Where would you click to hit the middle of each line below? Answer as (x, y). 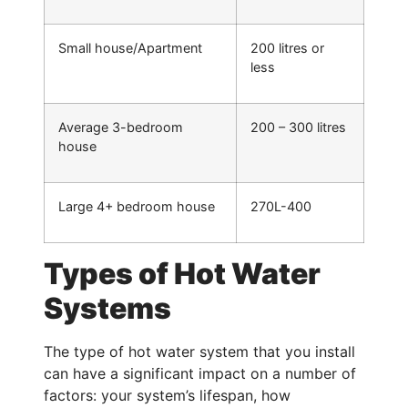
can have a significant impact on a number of (200, 374)
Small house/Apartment (130, 48)
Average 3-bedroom (121, 127)
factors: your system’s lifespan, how (167, 396)
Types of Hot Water (182, 274)
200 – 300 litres (298, 127)
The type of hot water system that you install (199, 352)
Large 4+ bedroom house (137, 207)
